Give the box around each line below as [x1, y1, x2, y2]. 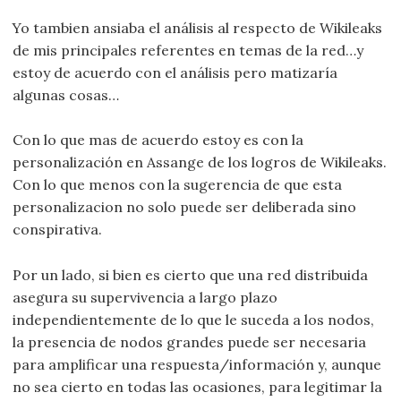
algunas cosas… [13, 85, 120, 104]
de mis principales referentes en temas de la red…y [13, 40, 364, 59]
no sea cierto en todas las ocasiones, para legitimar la [13, 377, 383, 396]
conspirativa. [13, 220, 103, 239]
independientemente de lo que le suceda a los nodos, [13, 310, 375, 328]
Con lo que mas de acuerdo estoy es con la [13, 131, 304, 149]
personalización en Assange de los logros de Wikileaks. [13, 153, 388, 172]
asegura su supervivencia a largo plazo [13, 287, 278, 306]
